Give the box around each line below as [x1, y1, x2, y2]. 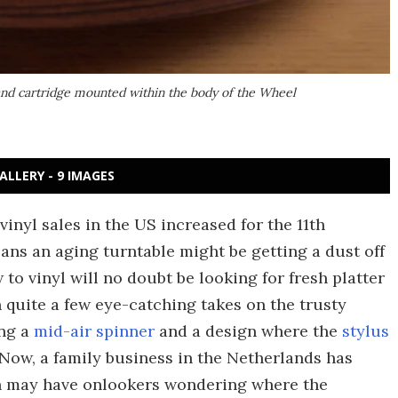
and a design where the [155, 321, 342, 341]
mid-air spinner [34, 321, 155, 341]
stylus [342, 321, 389, 341]
